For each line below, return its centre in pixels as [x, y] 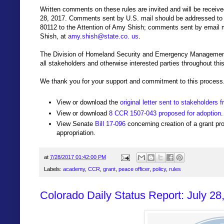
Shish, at [54, 36]
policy [159, 169]
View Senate [76, 123]
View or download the [88, 102]
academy [74, 169]
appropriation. [76, 132]
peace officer [134, 169]
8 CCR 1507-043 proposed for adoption [165, 113]
